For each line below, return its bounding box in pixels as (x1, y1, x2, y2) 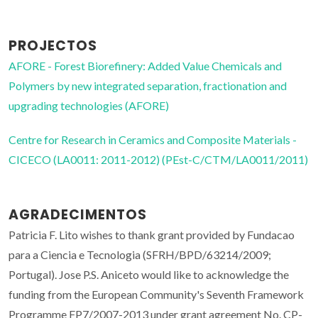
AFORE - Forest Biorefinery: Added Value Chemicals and (9, 59, 282, 73)
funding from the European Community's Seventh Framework (9, 287, 304, 302)
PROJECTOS (9, 36, 97, 56)
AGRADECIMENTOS (9, 205, 147, 225)
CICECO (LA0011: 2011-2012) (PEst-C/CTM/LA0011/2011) (9, 153, 308, 167)
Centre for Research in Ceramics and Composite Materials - (9, 133, 297, 147)
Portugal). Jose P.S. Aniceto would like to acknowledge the (9, 268, 289, 282)
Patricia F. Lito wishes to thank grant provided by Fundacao (9, 228, 295, 242)
